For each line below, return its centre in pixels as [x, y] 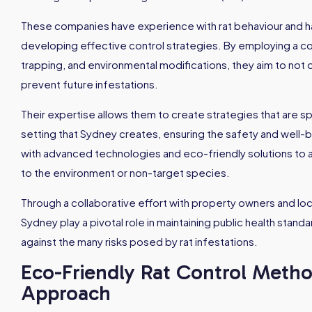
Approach [66, 293]
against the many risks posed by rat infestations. [139, 241]
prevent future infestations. [89, 84]
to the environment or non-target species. [125, 172]
